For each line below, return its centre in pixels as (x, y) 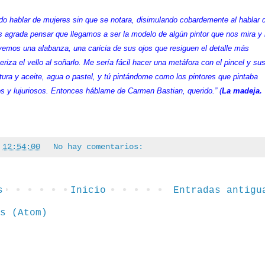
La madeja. (242, 91)
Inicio (88, 190)
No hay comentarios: (98, 146)
